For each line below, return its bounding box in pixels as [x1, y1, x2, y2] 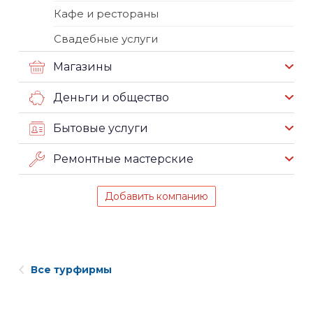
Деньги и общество [53, 90, 169, 104]
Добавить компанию [105, 190, 208, 203]
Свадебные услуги [54, 32, 158, 45]
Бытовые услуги [53, 121, 148, 135]
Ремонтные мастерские [53, 152, 194, 166]
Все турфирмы [31, 263, 112, 276]
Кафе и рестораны [54, 7, 159, 20]
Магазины [53, 59, 112, 73]
